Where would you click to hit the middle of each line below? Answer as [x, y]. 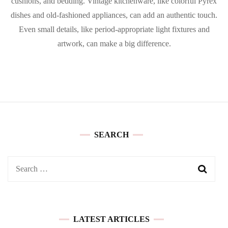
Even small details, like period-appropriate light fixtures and [114, 29]
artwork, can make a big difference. [114, 43]
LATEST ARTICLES [111, 219]
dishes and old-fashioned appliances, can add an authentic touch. [114, 15]
